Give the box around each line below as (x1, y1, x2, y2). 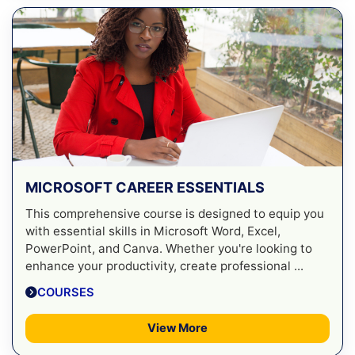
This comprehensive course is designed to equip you (25, 205, 324, 221)
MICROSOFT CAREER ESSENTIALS (25, 178, 265, 196)
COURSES (37, 284, 94, 300)
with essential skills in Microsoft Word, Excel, (25, 223, 281, 239)
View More (147, 320, 208, 335)
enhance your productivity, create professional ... (25, 258, 303, 273)
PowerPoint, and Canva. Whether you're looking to (25, 240, 312, 256)
